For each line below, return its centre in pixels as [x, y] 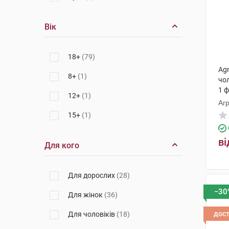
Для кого [62, 145]
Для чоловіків [92, 214]
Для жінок [86, 195]
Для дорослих [92, 175]
